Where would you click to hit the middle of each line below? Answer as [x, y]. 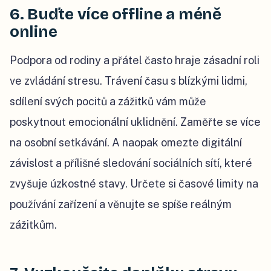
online [34, 31]
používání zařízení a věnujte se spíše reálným [121, 204]
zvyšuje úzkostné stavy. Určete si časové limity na [134, 183]
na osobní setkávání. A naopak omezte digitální [126, 142]
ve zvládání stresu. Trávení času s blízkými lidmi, [129, 80]
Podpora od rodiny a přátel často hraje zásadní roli [135, 60]
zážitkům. [34, 224]
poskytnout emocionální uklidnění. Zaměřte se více [135, 122]
